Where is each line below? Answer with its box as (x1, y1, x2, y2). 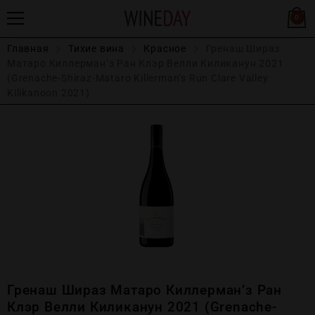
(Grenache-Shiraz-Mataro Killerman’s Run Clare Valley (7, 72, 269, 84)
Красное (143, 43, 187, 54)
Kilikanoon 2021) (7, 87, 90, 98)
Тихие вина (68, 43, 125, 54)
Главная (7, 43, 49, 54)
